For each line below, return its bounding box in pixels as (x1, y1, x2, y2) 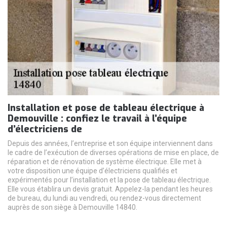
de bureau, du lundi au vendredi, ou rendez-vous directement (8, 194, 201, 203)
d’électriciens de (8, 123, 82, 136)
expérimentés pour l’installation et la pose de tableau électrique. (8, 176, 211, 184)
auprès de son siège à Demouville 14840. (8, 203, 137, 212)
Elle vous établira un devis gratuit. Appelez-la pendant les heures (8, 185, 213, 194)
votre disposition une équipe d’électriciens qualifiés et (8, 167, 177, 175)
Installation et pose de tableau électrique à (8, 102, 204, 115)
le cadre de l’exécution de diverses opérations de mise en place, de (8, 148, 219, 157)
